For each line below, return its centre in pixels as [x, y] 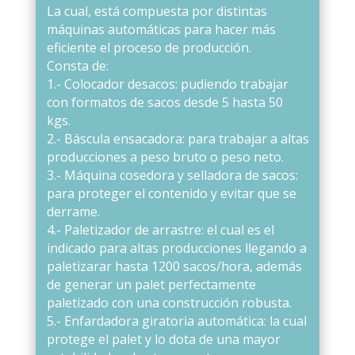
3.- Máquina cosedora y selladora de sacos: [172, 175]
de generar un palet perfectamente [151, 284]
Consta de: [77, 65]
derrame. [73, 211]
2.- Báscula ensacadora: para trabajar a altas [177, 138]
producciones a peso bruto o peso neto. [165, 157]
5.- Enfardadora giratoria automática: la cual [176, 321]
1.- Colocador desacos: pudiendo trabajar [167, 84]
